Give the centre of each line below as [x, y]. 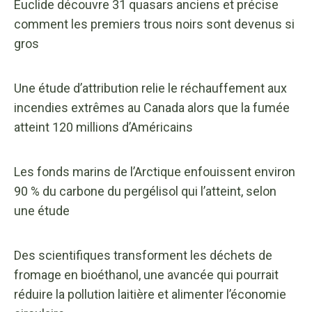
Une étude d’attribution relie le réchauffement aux [150, 88]
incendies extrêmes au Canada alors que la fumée [152, 107]
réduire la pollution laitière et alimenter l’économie [150, 294]
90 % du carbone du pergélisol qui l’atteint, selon [145, 191]
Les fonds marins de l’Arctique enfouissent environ [155, 171]
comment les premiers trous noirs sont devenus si [154, 24]
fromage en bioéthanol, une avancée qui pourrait [146, 274]
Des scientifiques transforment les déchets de [143, 255]
